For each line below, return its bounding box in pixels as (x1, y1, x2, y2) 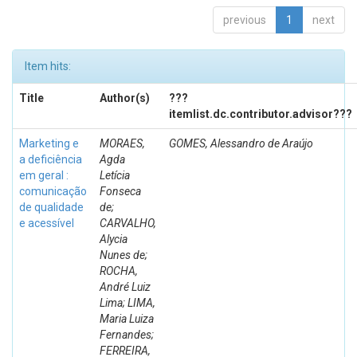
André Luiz (100, 280, 151, 293)
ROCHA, (100, 265, 138, 277)
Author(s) (100, 92, 150, 104)
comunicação (19, 185, 87, 198)
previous (223, 14, 266, 26)
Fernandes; (100, 328, 154, 341)
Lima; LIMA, (100, 296, 155, 309)
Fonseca (100, 185, 141, 198)
